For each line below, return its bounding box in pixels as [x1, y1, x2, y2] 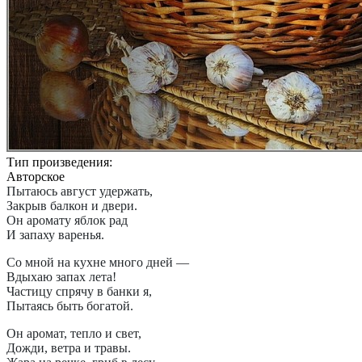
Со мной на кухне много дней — [6, 255, 189, 270]
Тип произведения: [6, 155, 112, 170]
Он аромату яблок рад [6, 213, 128, 228]
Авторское [6, 170, 65, 184]
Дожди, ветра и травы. [6, 341, 131, 356]
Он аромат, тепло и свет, [6, 326, 141, 341]
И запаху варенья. [6, 228, 104, 242]
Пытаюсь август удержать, [6, 184, 153, 199]
